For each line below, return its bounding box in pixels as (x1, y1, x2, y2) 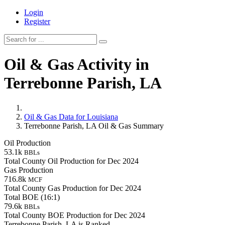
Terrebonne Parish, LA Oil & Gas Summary (24, 121, 164, 130)
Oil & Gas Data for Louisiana (24, 112, 118, 121)
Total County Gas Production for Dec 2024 (4, 183, 141, 192)
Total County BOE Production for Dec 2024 (4, 210, 145, 219)
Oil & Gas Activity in (4, 55, 149, 74)
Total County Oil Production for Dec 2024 (4, 156, 139, 165)
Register (24, 17, 50, 26)
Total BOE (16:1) (4, 192, 60, 201)
